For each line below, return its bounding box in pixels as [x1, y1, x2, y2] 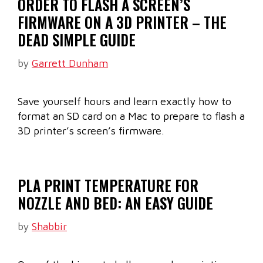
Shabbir [32, 220, 67, 233]
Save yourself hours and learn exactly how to [18, 95, 231, 108]
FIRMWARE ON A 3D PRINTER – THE [18, 11, 227, 33]
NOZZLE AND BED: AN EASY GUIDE [18, 192, 213, 214]
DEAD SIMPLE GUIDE [18, 29, 136, 51]
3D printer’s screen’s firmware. [18, 124, 164, 137]
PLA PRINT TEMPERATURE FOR [18, 174, 198, 197]
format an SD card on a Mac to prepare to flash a [18, 110, 245, 123]
